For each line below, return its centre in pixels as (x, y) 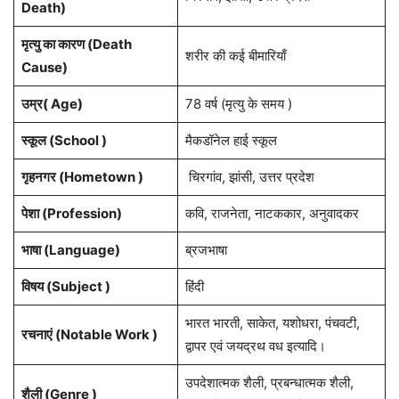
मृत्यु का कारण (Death (76, 45)
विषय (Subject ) (65, 287)
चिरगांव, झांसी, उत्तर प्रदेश (249, 177)
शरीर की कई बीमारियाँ (235, 56)
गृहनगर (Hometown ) (82, 177)
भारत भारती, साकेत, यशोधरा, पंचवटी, (272, 323)
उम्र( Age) (52, 104)
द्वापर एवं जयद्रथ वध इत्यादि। (255, 346)
